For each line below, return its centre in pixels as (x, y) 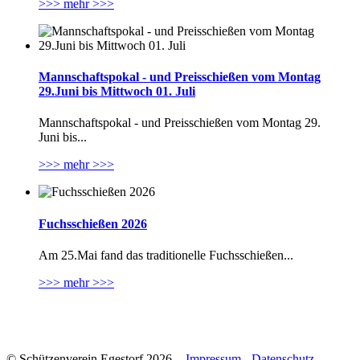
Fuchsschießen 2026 (93, 223)
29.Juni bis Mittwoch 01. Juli (117, 92)
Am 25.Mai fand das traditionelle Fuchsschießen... (166, 255)
